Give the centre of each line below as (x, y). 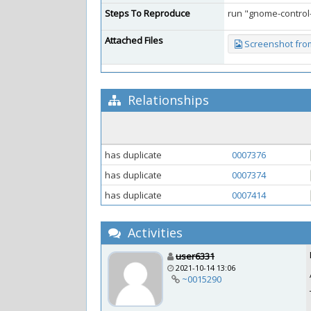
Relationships (167, 100)
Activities (153, 233)
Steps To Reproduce (148, 13)
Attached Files (134, 40)
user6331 (195, 256)
